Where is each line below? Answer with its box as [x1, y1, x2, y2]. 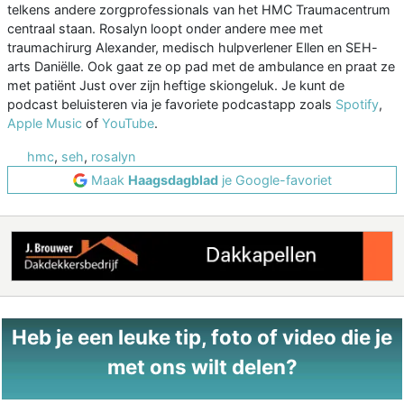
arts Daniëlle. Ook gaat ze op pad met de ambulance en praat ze [7, 59, 395, 75]
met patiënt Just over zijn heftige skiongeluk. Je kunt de [7, 78, 344, 94]
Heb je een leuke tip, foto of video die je [12, 325, 392, 350]
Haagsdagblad [127, 172, 218, 188]
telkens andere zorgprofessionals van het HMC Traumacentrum [7, 2, 390, 18]
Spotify [335, 96, 379, 113]
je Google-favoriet [217, 172, 332, 188]
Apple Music [7, 115, 82, 132]
